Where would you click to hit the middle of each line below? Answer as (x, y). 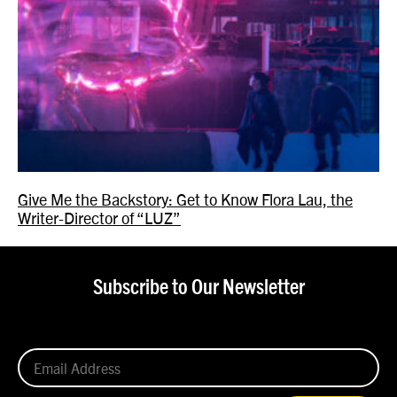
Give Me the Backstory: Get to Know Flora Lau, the (185, 198)
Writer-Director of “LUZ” (99, 217)
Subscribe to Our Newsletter (198, 288)
